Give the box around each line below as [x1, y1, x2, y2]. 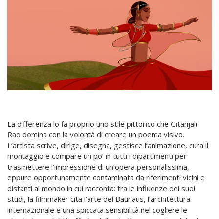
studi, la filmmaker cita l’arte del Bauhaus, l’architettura [7, 194, 190, 204]
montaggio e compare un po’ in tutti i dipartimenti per [7, 151, 187, 161]
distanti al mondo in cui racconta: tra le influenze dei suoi [7, 183, 195, 193]
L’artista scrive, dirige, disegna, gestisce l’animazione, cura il [7, 140, 208, 150]
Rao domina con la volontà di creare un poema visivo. [7, 129, 184, 139]
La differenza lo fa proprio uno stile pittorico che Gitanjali [7, 118, 197, 129]
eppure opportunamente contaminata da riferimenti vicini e [7, 172, 205, 182]
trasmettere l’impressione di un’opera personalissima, [7, 161, 189, 172]
